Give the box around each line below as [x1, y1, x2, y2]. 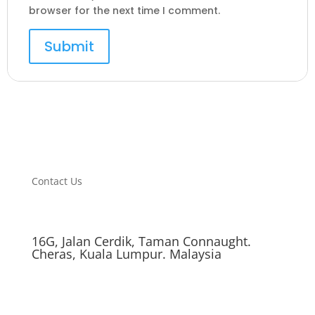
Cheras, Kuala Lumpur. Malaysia [31, 245, 221, 262]
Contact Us [31, 174, 82, 188]
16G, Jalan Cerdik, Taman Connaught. [31, 233, 251, 250]
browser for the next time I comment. [29, 4, 220, 18]
